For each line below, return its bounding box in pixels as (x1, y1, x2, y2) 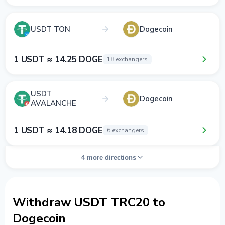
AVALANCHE (31, 98, 76, 108)
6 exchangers (106, 126, 144, 134)
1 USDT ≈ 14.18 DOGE (14, 124, 103, 136)
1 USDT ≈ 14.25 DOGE (14, 53, 103, 65)
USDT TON (31, 24, 70, 34)
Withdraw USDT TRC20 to (13, 194, 165, 210)
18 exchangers (106, 55, 148, 63)
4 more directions (81, 153, 136, 161)
